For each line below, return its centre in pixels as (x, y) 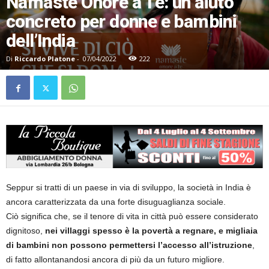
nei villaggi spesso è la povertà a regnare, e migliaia (151, 231)
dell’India (41, 41)
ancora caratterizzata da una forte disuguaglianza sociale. (116, 202)
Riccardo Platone (45, 59)
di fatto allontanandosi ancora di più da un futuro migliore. (115, 260)
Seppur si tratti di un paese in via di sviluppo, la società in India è (128, 188)
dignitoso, (26, 231)
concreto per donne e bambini (122, 22)
